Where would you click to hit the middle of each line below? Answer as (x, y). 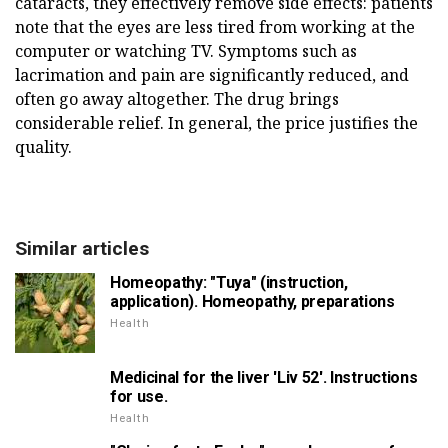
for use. (139, 396)
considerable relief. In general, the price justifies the (216, 122)
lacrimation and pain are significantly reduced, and (212, 74)
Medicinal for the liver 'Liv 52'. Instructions (264, 377)
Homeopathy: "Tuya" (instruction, (229, 282)
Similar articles (82, 248)
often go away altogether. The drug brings (177, 98)
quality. (43, 146)
